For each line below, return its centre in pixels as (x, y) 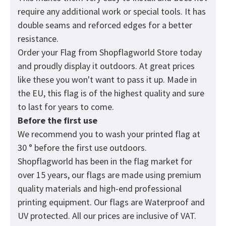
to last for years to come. (67, 107)
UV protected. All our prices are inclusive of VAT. (107, 216)
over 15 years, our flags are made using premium (109, 175)
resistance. (39, 39)
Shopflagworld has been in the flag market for (105, 161)
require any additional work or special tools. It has (112, 12)
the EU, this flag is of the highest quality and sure (111, 93)
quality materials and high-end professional (100, 189)
